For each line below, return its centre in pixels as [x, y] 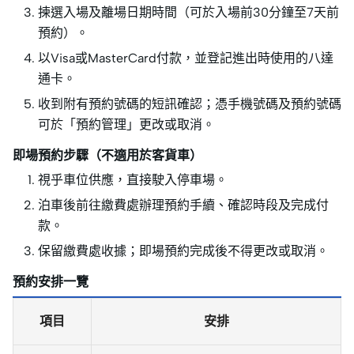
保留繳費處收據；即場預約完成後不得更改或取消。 [183, 251]
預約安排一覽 [51, 282]
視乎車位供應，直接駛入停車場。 [133, 180]
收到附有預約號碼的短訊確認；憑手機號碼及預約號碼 [190, 104]
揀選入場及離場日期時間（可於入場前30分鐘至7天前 [188, 13]
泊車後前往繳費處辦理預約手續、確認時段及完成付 [183, 205]
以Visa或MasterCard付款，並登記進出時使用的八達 [186, 58]
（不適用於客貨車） [145, 156]
